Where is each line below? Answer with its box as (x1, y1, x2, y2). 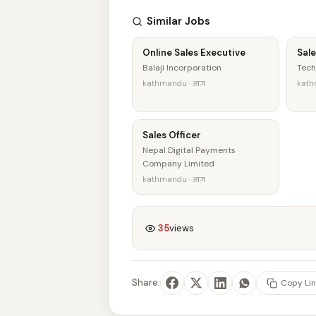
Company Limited (142, 158, 214, 169)
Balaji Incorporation (142, 62, 221, 73)
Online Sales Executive (142, 47, 245, 59)
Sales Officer (142, 129, 201, 141)
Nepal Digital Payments (142, 145, 236, 156)
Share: (132, 276, 160, 288)
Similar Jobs (147, 14, 210, 28)
